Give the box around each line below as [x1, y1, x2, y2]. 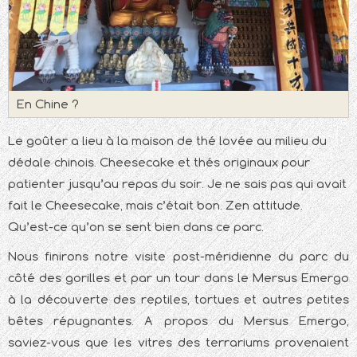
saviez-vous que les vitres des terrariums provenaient [8, 335, 349, 351]
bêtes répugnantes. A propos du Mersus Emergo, [8, 313, 349, 329]
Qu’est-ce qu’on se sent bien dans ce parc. [8, 219, 264, 235]
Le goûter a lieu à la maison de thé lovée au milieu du [8, 133, 327, 149]
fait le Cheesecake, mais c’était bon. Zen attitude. [8, 198, 303, 214]
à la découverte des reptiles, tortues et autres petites [8, 292, 349, 308]
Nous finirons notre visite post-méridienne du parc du [8, 249, 349, 265]
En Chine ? [17, 96, 79, 112]
